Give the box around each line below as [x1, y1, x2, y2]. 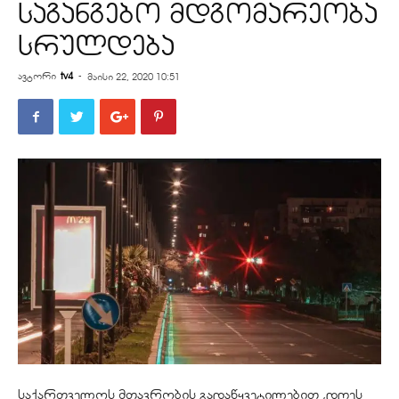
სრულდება [18, 28, 175, 62]
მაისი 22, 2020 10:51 [87, 70, 180, 83]
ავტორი [18, 69, 56, 82]
